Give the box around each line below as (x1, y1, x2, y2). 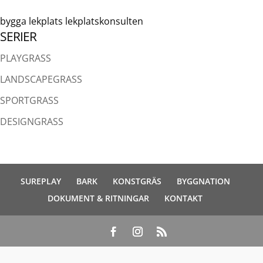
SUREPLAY (20, 176, 61, 187)
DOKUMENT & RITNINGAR (48, 193, 149, 204)
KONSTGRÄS (112, 176, 161, 187)
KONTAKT (164, 193, 203, 204)
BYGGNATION (176, 176, 230, 187)
